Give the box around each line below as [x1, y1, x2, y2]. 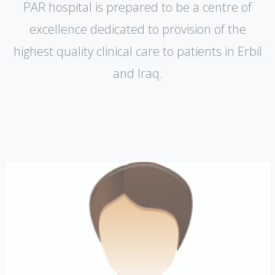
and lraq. [112, 65, 163, 82]
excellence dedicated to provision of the [29, 21, 246, 37]
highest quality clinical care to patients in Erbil [13, 43, 262, 60]
